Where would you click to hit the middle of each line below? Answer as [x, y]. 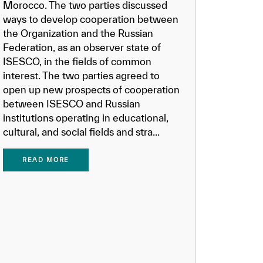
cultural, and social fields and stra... [82, 132]
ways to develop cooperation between [91, 19]
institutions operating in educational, [86, 118]
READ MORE [46, 160]
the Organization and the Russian [78, 33]
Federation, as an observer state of [82, 47]
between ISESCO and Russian [72, 104]
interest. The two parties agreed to [82, 75]
